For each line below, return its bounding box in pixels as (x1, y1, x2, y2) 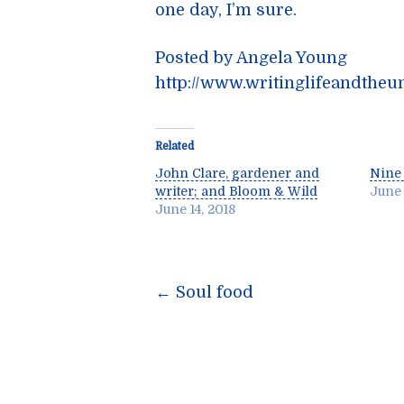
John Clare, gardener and (155, 166, 319, 180)
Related (155, 140, 194, 152)
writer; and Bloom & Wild (155, 184, 317, 198)
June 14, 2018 (155, 202, 235, 216)
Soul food (171, 283, 253, 301)
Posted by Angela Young (155, 49, 347, 67)
